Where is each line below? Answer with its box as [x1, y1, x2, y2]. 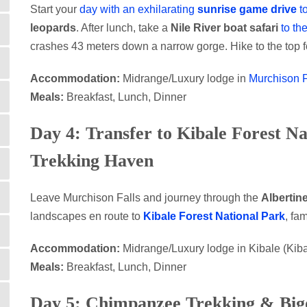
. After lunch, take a [76, 22, 171, 34]
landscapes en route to [30, 210, 143, 222]
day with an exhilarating [79, 3, 197, 15]
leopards [30, 22, 76, 34]
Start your [30, 3, 79, 15]
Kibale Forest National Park [143, 210, 285, 222]
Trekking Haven [30, 151, 153, 171]
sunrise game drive [197, 3, 297, 15]
